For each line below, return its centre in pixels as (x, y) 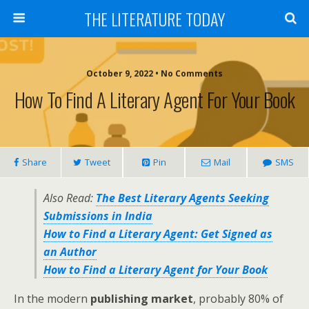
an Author (70, 252)
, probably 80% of (238, 299)
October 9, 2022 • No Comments (154, 73)
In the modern (52, 299)
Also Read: (70, 198)
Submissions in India (98, 216)
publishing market (142, 299)
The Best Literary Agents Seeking (182, 198)
